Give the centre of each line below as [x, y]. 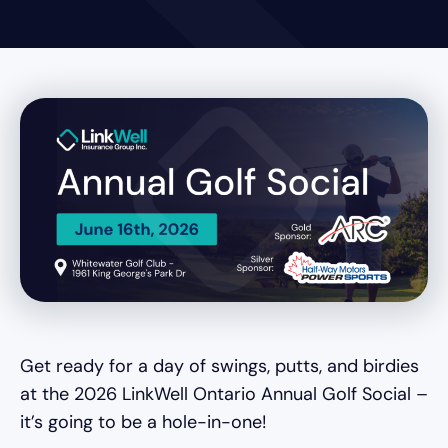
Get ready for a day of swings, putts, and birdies [219, 366]
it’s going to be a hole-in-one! [143, 422]
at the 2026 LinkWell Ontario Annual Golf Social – [224, 394]
